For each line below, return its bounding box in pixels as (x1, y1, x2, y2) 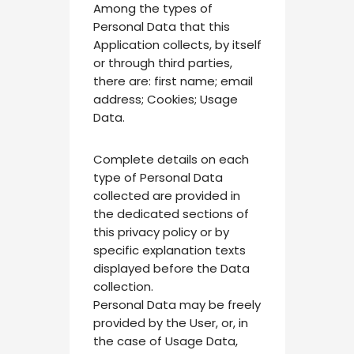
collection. (92, 277, 153, 295)
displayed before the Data (92, 259, 250, 277)
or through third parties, (92, 54, 232, 71)
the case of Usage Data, (92, 332, 238, 349)
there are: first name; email (92, 72, 253, 89)
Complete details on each (92, 150, 249, 168)
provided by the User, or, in (92, 314, 248, 331)
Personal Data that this (92, 17, 230, 35)
